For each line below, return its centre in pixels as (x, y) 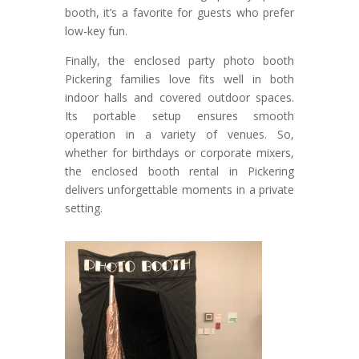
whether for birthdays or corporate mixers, (179, 152)
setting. (83, 208)
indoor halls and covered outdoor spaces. (179, 97)
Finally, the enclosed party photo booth (179, 60)
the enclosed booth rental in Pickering (179, 171)
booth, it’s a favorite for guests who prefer (179, 12)
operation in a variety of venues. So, (179, 134)
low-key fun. (96, 30)
